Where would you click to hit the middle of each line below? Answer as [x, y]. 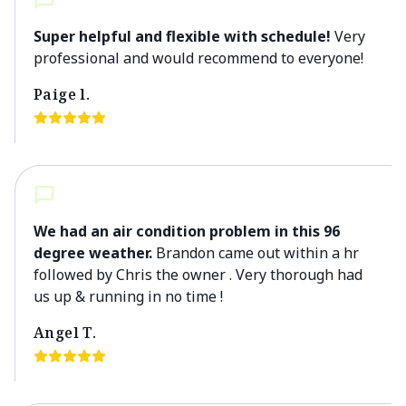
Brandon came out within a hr [256, 253]
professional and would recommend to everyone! [198, 58]
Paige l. [62, 94]
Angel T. [65, 333]
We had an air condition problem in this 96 [187, 231]
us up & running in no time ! [128, 296]
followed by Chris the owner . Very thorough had [198, 275]
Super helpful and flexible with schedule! [182, 36]
